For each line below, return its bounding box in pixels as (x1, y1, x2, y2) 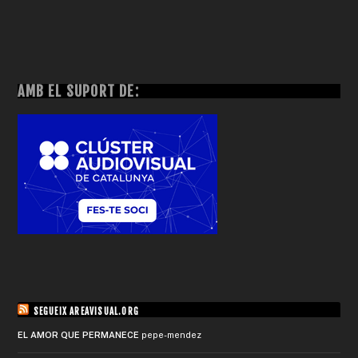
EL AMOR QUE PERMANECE (18, 329, 140, 340)
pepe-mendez (141, 329, 202, 340)
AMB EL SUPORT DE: (18, 82, 139, 100)
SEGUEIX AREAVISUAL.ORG (33, 305, 140, 317)
